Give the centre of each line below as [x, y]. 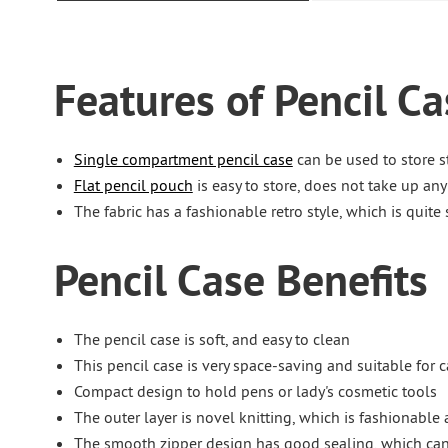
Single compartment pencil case [183, 159]
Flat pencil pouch [133, 185]
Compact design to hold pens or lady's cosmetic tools [255, 391]
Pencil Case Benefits [240, 279]
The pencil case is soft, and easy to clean [211, 339]
